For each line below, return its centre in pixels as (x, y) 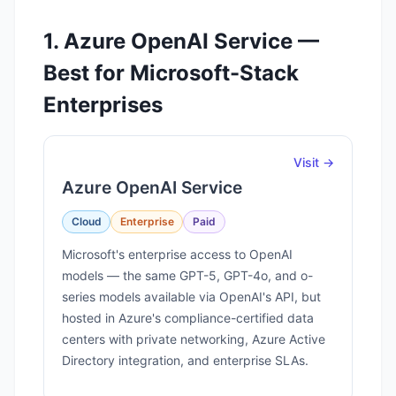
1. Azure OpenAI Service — (181, 41)
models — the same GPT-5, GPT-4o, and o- (187, 276)
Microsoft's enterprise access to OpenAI (177, 255)
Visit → (314, 162)
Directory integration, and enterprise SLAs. (185, 361)
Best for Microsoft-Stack (171, 73)
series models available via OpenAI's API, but (191, 297)
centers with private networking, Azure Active (194, 339)
